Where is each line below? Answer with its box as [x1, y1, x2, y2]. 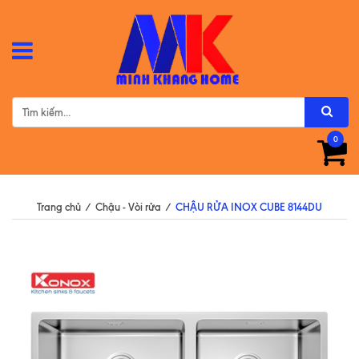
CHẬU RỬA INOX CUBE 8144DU [175, 200, 322, 213]
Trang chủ [37, 200, 81, 213]
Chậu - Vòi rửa [95, 200, 161, 213]
